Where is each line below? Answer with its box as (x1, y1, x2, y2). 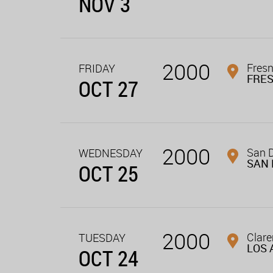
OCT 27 (79, 74, 138, 104)
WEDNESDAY (79, 146, 143, 161)
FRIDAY (79, 61, 115, 76)
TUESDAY (79, 230, 126, 246)
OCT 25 (79, 159, 138, 188)
